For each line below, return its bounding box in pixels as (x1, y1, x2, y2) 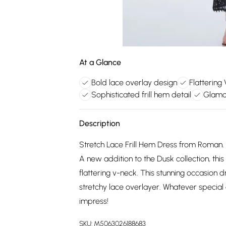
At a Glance (79, 58, 121, 67)
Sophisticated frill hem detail (91, 90, 191, 99)
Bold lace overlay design (91, 78, 177, 87)
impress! (79, 196, 108, 206)
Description (79, 119, 120, 128)
